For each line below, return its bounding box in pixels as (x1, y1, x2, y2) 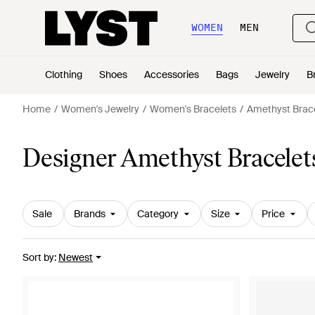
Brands (73, 207, 105, 220)
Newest (58, 251, 93, 264)
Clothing (45, 68, 82, 81)
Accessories (144, 68, 199, 81)
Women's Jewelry (61, 103, 139, 115)
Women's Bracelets (150, 103, 236, 115)
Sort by (22, 251, 54, 264)
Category (137, 207, 179, 220)
